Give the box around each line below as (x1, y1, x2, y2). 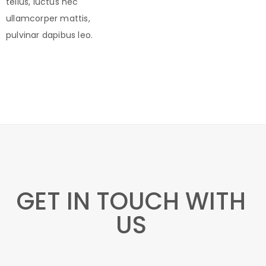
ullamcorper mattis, (6, 12, 90, 24)
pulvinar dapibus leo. (6, 29, 93, 41)
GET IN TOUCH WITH (16, 185, 246, 218)
